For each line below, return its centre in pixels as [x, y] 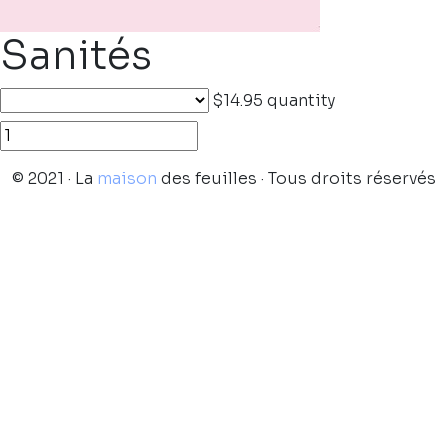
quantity [301, 100]
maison [127, 178]
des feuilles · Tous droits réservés [296, 178]
